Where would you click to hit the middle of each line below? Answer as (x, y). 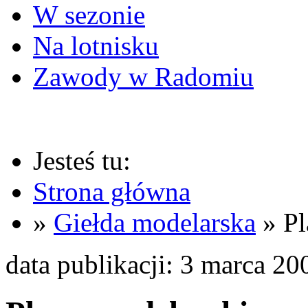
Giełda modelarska (155, 222)
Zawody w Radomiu (143, 77)
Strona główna (112, 191)
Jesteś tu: (82, 161)
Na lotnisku (96, 46)
